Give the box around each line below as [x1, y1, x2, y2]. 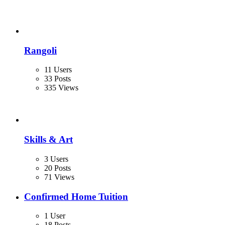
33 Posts [44, 74, 71, 83]
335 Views [44, 83, 78, 92]
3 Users [44, 154, 68, 163]
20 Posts [44, 163, 71, 172]
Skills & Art [24, 134, 73, 145]
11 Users [44, 65, 72, 74]
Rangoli [24, 45, 57, 56]
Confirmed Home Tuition [24, 191, 128, 202]
